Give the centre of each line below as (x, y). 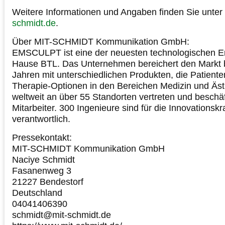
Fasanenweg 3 (42, 171)
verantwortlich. (41, 119)
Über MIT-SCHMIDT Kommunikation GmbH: (101, 41)
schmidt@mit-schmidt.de (62, 215)
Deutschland (37, 193)
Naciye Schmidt (43, 159)
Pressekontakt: (42, 137)
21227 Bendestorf (48, 182)
